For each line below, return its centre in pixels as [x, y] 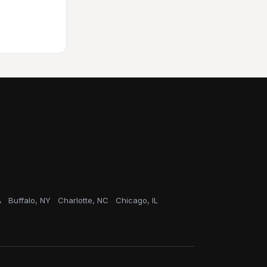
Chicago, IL [137, 200]
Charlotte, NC [83, 200]
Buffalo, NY [30, 200]
